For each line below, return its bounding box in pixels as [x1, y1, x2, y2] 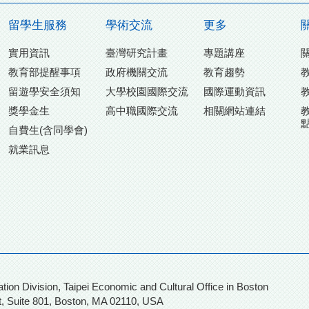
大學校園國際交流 [106, 86, 189, 98]
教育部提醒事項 [8, 66, 81, 79]
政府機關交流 [106, 66, 168, 79]
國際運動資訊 [203, 86, 266, 98]
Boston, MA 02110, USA [54, 295, 163, 308]
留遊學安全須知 [8, 86, 81, 98]
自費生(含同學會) [8, 124, 88, 137]
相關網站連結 [203, 105, 266, 117]
